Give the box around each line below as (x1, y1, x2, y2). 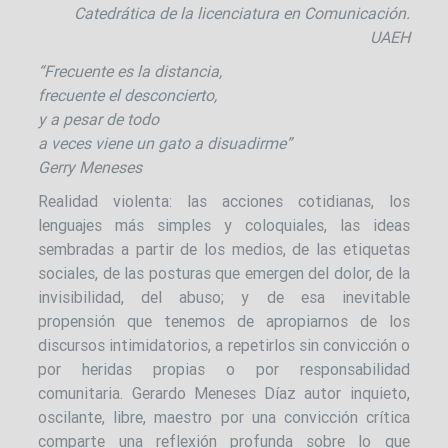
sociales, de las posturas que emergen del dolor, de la (38, 262, 410, 283)
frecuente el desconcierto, (38, 84, 218, 105)
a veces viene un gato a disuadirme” (38, 132, 293, 153)
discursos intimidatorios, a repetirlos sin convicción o (38, 334, 410, 355)
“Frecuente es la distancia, (38, 60, 223, 81)
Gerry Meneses (38, 156, 143, 177)
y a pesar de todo (38, 108, 160, 129)
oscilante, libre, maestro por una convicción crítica (38, 406, 410, 427)
